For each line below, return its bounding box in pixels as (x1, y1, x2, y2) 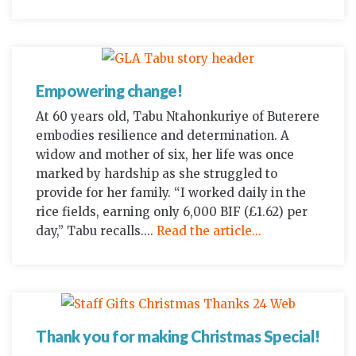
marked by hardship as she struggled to (36, 166, 277, 182)
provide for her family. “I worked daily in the (36, 185, 306, 201)
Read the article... (157, 223, 261, 239)
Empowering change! (36, 81, 182, 101)
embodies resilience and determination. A (36, 128, 289, 144)
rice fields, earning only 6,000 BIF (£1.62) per (36, 204, 308, 220)
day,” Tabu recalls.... (36, 223, 157, 239)
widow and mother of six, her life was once (36, 147, 294, 163)
